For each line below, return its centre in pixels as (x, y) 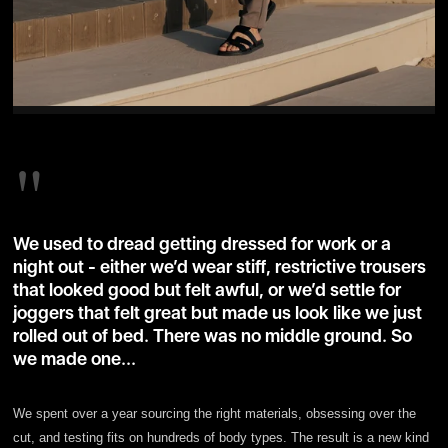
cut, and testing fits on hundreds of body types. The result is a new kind (220, 437)
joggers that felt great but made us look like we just (217, 312)
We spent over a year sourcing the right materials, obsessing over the (214, 413)
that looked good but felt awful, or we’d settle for (206, 289)
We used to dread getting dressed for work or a (201, 243)
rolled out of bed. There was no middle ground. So (212, 335)
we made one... (74, 358)
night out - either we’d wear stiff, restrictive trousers (219, 266)
